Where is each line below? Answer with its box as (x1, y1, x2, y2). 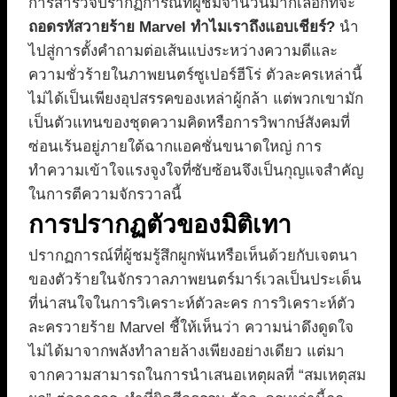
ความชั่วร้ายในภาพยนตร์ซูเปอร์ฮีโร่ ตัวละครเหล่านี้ (28, 66, 362, 84)
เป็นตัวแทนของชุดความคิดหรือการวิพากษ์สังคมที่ (28, 114, 350, 132)
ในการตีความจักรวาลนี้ (28, 186, 182, 204)
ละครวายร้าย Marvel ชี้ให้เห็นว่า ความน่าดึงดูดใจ (28, 319, 354, 337)
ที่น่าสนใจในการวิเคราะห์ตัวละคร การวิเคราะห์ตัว (28, 295, 355, 313)
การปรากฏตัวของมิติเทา (28, 211, 292, 239)
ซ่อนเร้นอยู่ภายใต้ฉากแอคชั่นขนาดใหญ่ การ (28, 138, 322, 156)
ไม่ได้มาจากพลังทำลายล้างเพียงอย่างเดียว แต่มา (28, 343, 345, 361)
